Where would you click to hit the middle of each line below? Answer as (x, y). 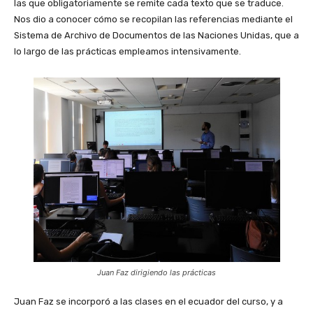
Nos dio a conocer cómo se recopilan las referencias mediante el (153, 19)
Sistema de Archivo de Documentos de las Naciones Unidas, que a (156, 35)
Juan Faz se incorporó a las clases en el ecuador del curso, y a (148, 301)
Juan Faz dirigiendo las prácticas (156, 272)
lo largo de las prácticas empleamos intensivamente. (128, 51)
